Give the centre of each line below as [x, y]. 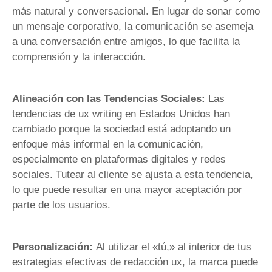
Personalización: [54, 247]
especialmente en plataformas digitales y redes [119, 159]
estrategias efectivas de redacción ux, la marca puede [135, 262]
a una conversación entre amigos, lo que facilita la [126, 41]
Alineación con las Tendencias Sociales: [109, 98]
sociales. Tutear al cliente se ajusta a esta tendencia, [133, 174]
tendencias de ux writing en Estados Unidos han [121, 114]
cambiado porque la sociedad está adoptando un [121, 129]
